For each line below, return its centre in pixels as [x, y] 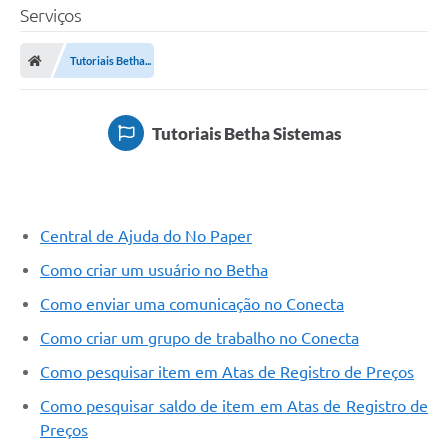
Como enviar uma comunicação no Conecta [192, 304]
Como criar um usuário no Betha [154, 270]
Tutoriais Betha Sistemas [246, 133]
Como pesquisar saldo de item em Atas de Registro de [234, 406]
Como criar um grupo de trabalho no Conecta [199, 338]
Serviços [50, 15]
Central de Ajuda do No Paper [146, 236]
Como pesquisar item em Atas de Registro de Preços [227, 372]
